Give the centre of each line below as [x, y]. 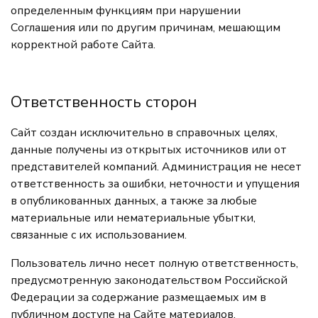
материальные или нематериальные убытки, [133, 218]
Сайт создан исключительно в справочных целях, [144, 133]
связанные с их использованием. [99, 235]
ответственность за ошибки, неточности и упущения [155, 184]
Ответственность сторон [104, 102]
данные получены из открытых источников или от [149, 150]
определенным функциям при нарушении [126, 11]
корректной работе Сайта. [83, 45]
